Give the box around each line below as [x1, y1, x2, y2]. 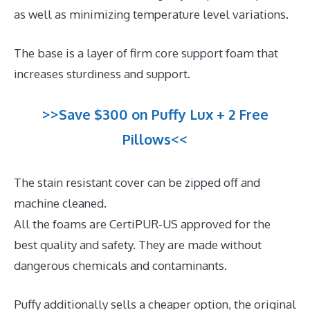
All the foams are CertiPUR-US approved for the [14, 217, 271, 232]
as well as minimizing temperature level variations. [14, 7, 289, 22]
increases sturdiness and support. [14, 66, 190, 81]
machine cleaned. [14, 196, 107, 211]
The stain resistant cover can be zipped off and [14, 175, 260, 190]
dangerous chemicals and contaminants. [14, 258, 227, 273]
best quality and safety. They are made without [14, 237, 262, 253]
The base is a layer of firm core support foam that [14, 45, 278, 60]
